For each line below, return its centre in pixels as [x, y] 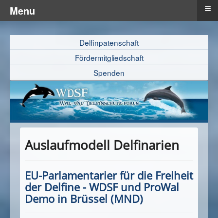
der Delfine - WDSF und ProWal [102, 187]
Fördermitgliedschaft [109, 58]
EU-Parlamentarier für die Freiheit [109, 175]
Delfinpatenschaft [109, 43]
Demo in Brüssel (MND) [84, 199]
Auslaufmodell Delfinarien [102, 145]
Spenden [109, 73]
